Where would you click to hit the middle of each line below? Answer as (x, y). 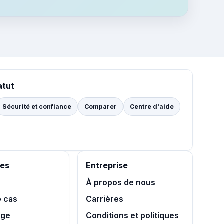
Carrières (104, 199)
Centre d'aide (152, 107)
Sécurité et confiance (37, 107)
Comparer (101, 107)
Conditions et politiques (132, 216)
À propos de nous (120, 183)
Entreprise (107, 166)
